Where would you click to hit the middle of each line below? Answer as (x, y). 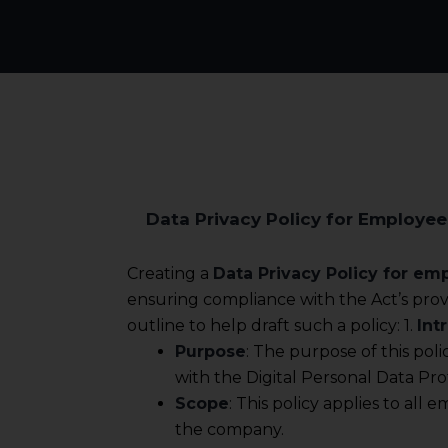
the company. (229, 429)
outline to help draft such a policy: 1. (272, 325)
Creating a (170, 273)
